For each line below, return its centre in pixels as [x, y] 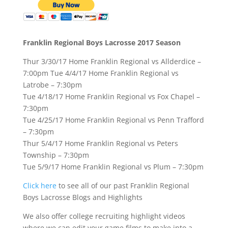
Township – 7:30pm [56, 155]
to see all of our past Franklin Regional [123, 186]
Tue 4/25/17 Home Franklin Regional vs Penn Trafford [113, 120]
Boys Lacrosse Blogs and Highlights [82, 197]
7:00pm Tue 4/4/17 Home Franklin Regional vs [101, 73]
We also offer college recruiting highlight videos [104, 216]
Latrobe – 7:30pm [52, 85]
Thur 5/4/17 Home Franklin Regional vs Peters [100, 144]
